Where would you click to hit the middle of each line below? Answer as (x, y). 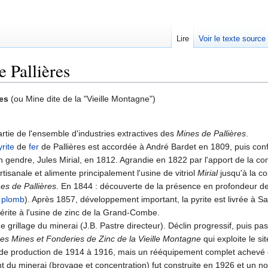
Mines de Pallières (211, 134)
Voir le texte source (232, 39)
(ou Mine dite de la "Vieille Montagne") (82, 99)
